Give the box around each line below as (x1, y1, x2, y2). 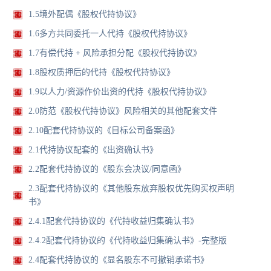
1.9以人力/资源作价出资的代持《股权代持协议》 (28, 87, 212, 97)
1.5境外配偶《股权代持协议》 (28, 10, 142, 19)
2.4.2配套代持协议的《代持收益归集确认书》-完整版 (28, 236, 227, 246)
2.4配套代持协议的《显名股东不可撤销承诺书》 (28, 255, 209, 265)
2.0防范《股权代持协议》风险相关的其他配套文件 (28, 106, 218, 116)
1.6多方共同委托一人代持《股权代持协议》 (28, 29, 192, 39)
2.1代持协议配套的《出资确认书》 (28, 145, 158, 155)
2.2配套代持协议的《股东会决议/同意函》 (28, 165, 186, 174)
